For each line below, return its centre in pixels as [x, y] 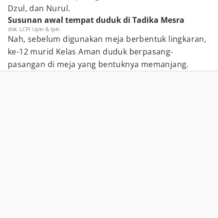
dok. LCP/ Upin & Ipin [34, 29]
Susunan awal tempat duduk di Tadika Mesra [96, 20]
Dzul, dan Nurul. [39, 8]
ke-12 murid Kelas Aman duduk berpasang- [91, 52]
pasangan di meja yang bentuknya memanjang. [98, 64]
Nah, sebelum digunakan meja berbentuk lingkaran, [107, 39]
